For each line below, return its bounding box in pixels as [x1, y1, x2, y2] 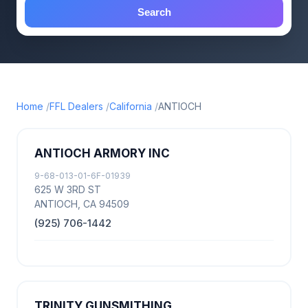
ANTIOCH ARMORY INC [34, 146, 170, 160]
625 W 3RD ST [34, 184, 101, 195]
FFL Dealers [49, 100, 103, 112]
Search [137, 6, 171, 18]
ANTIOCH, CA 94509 [34, 198, 129, 210]
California [109, 100, 152, 112]
